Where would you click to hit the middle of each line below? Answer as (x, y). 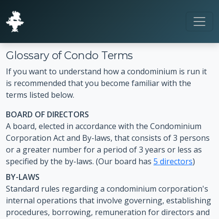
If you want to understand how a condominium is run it (106, 71)
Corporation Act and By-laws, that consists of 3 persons (108, 138)
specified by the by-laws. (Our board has (80, 161)
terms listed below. (40, 95)
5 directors (173, 161)
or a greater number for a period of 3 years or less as (104, 150)
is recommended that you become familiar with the (99, 83)
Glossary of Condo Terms (69, 55)
